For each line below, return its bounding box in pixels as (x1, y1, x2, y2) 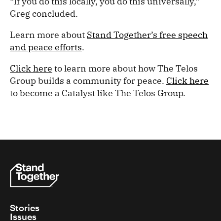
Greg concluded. (10, 7, 78, 19)
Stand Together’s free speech (87, 29, 208, 40)
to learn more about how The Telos (52, 62, 198, 74)
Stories (10, 202, 39, 214)
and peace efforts (10, 41, 82, 53)
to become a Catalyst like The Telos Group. (10, 87, 185, 99)
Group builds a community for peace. (10, 74, 166, 86)
